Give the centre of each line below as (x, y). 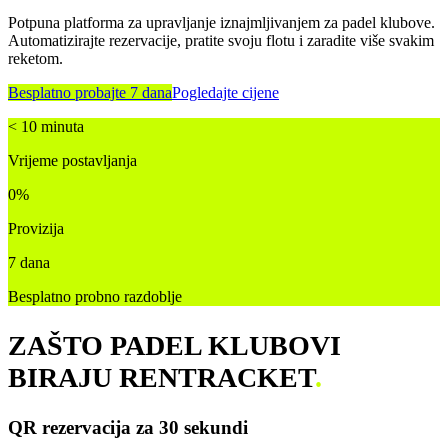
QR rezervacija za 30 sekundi (128, 427)
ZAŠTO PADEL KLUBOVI (174, 345)
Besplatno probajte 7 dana (90, 93)
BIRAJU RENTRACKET (161, 377)
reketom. (35, 59)
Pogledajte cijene (225, 93)
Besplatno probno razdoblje (95, 297)
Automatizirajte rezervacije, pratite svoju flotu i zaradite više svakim (221, 41)
